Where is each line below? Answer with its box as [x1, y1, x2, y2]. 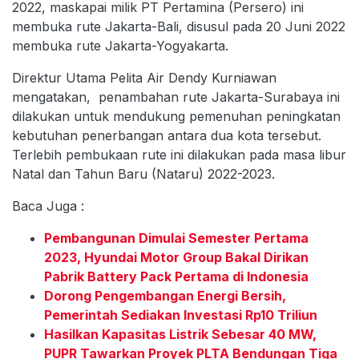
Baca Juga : [12, 197, 84, 214]
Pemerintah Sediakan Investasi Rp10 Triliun [44, 306, 317, 323]
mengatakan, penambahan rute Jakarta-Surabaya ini [12, 88, 340, 105]
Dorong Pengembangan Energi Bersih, [44, 287, 286, 304]
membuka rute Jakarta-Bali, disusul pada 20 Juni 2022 [12, 18, 345, 34]
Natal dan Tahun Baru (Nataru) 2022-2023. [12, 165, 275, 182]
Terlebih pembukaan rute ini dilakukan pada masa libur [12, 146, 346, 163]
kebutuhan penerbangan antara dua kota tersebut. [12, 127, 321, 143]
